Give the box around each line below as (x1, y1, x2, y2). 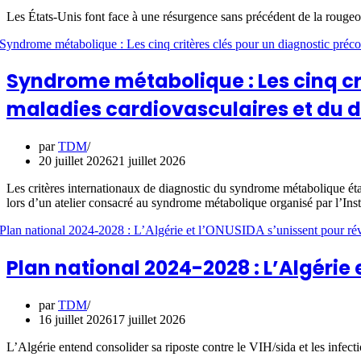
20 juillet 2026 (39, 154, 112, 168)
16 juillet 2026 (39, 313, 112, 327)
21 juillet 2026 (112, 154, 185, 168)
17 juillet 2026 (112, 313, 185, 327)
